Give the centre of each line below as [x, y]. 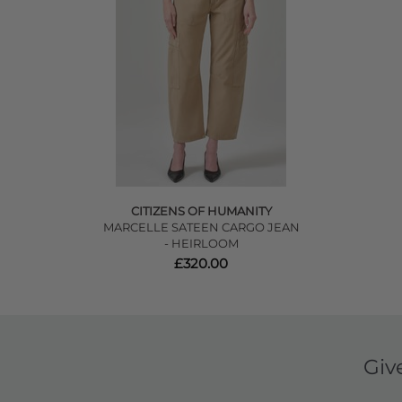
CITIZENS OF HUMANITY [201, 211]
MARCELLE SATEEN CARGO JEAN [201, 227]
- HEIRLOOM [201, 244]
